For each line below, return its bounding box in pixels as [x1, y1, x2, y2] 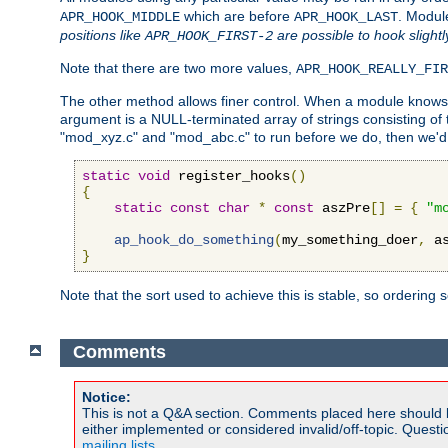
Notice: [82, 388, 131, 405]
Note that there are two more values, [60, 59, 296, 76]
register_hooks [170, 167, 290, 184]
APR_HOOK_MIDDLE [60, 8, 180, 25]
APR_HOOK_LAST [294, 8, 398, 25]
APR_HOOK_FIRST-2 [145, 27, 273, 44]
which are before [180, 7, 294, 24]
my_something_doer [282, 231, 418, 248]
